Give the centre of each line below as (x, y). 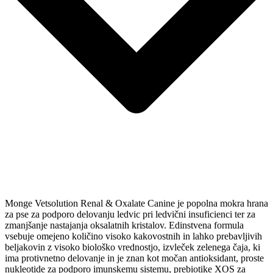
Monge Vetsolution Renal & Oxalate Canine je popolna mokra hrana (136, 204)
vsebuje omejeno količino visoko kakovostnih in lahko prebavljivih (133, 236)
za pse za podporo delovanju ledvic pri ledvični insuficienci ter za (130, 214)
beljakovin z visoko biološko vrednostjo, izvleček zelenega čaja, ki (133, 247)
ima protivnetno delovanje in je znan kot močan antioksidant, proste (134, 258)
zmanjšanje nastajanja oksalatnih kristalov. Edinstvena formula (124, 225)
